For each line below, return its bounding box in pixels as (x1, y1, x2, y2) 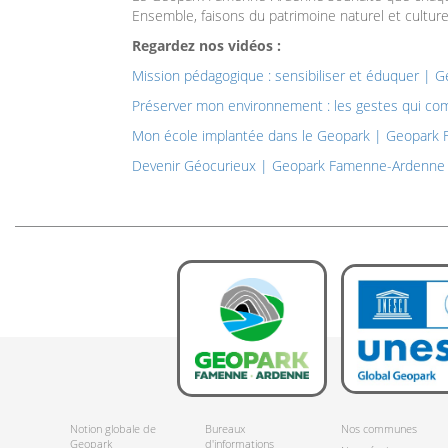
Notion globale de (70, 421, 156, 436)
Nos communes (340, 421, 417, 436)
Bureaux (205, 421, 246, 436)
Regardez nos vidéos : (132, 35, 281, 55)
